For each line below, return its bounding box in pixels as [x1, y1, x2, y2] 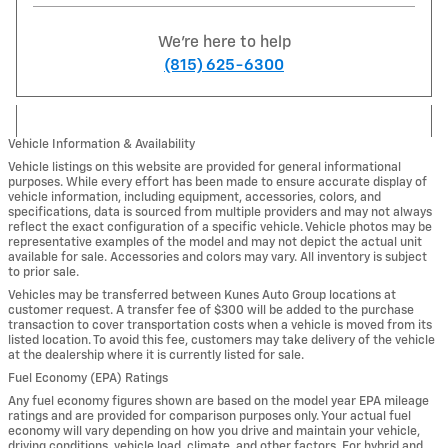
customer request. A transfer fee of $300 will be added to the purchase [8, 303, 414, 317]
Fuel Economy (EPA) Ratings [8, 371, 168, 385]
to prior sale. [8, 265, 79, 279]
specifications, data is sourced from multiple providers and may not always [8, 205, 432, 219]
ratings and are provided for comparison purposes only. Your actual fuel [8, 409, 411, 423]
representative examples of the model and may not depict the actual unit [8, 235, 422, 249]
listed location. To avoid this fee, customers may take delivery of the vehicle [8, 333, 435, 347]
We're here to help [157, 34, 291, 50]
